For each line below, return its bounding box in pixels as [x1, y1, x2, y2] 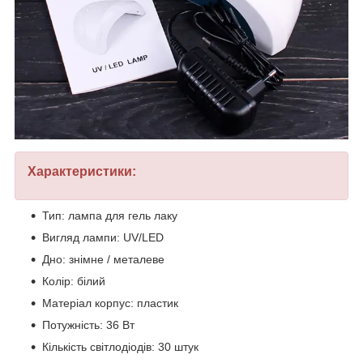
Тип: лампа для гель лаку [42, 208, 177, 222]
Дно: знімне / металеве [42, 252, 164, 266]
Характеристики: [28, 164, 136, 178]
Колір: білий [42, 274, 105, 288]
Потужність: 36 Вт [42, 318, 135, 331]
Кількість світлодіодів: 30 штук [42, 340, 199, 353]
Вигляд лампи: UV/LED [42, 230, 164, 244]
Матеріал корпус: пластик [42, 296, 178, 310]
